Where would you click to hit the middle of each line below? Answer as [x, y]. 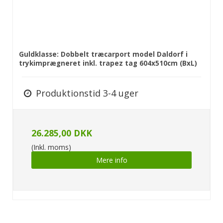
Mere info [111, 160]
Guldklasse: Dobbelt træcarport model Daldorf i [103, 54]
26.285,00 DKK [62, 133]
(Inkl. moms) [51, 147]
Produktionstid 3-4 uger [86, 93]
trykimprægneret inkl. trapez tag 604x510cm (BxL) [108, 63]
